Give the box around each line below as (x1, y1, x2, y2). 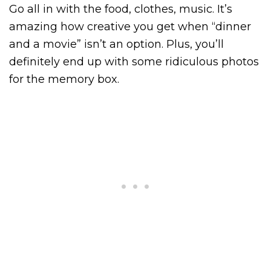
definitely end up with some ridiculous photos (9, 54, 259, 68)
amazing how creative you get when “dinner (9, 19, 251, 33)
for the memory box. (9, 72, 119, 86)
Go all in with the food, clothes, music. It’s (9, 2, 232, 16)
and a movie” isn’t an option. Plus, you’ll (9, 37, 224, 51)
